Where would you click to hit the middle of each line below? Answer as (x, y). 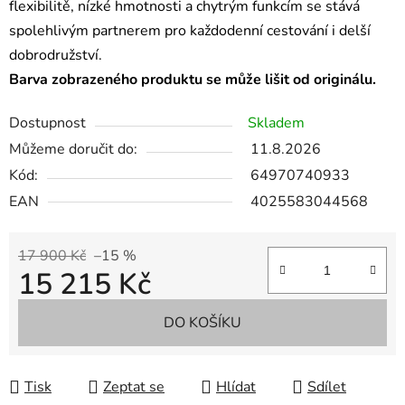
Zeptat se (134, 387)
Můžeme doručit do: (73, 150)
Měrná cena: (57, 313)
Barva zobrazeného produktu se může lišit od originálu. (193, 80)
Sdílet (327, 387)
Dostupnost (47, 123)
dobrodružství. (56, 56)
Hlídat (236, 387)
